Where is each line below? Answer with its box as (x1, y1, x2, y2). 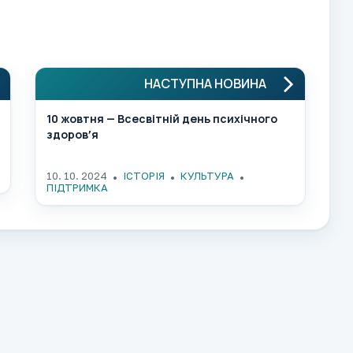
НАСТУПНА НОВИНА (144, 75, 266, 93)
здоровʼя (46, 127, 98, 143)
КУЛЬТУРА (180, 169, 234, 183)
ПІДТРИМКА (46, 181, 108, 195)
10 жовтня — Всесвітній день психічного (46, 111, 277, 127)
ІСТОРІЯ (123, 169, 165, 183)
